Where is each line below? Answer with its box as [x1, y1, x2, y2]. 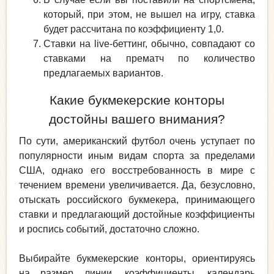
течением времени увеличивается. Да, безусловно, [19, 179, 255, 190]
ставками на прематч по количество [43, 53, 255, 64]
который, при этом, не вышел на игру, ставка [43, 9, 255, 20]
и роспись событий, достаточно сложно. [19, 223, 199, 234]
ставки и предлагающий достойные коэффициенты [19, 209, 255, 220]
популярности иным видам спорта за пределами [19, 150, 255, 161]
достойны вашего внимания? [49, 112, 225, 127]
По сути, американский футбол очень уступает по [19, 135, 255, 146]
